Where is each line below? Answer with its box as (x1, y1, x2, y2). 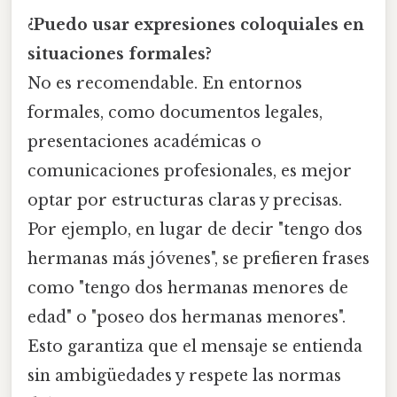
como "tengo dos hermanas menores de (27, 278, 348, 299)
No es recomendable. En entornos (27, 74, 302, 94)
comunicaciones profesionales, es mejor (27, 161, 352, 182)
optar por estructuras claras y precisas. (27, 191, 342, 211)
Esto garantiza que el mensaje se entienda (27, 337, 362, 357)
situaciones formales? (27, 44, 212, 65)
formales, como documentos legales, (27, 103, 323, 123)
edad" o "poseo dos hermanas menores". (27, 307, 346, 328)
